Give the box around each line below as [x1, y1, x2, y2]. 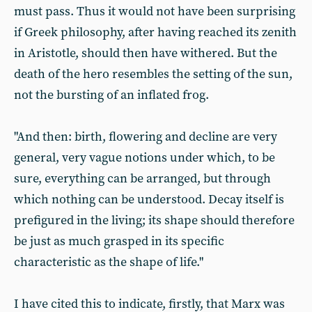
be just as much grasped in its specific [14, 233, 224, 249]
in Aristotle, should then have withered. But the [14, 45, 277, 61]
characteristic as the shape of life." [14, 254, 203, 270]
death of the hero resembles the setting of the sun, [14, 66, 292, 82]
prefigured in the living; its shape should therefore [14, 212, 295, 228]
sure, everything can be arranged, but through [14, 171, 271, 187]
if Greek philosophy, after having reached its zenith [14, 24, 297, 40]
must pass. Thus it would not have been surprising [14, 3, 295, 19]
